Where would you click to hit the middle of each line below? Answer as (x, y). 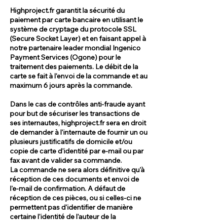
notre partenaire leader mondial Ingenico (75, 48)
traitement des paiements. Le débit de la (74, 66)
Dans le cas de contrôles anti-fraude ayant (77, 104)
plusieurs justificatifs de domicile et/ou (71, 141)
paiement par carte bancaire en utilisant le (76, 19)
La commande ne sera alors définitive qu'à (77, 169)
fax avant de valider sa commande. (66, 160)
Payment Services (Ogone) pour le (65, 57)
